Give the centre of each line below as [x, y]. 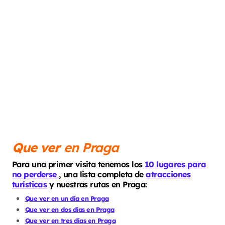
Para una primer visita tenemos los [78, 164]
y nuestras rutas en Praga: [97, 184]
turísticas [30, 184]
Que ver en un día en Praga [67, 199]
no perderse [36, 174]
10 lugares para [175, 164]
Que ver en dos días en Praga [70, 210]
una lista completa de [104, 174]
